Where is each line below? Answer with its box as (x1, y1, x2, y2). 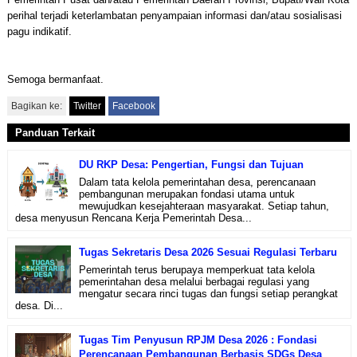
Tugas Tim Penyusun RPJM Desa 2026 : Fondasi (78, 333, 317, 346)
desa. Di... (14, 299, 63, 312)
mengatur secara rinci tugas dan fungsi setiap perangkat (78, 287, 338, 300)
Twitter (73, 100, 101, 112)
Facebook (112, 100, 155, 112)
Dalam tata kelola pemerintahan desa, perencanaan (78, 175, 316, 188)
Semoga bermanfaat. (6, 73, 104, 85)
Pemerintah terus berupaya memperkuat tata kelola (78, 263, 315, 276)
